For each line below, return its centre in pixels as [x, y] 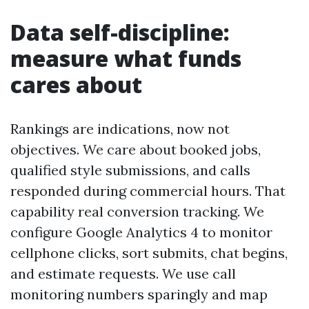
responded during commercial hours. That [148, 191]
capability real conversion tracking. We [137, 211]
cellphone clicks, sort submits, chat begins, [149, 253]
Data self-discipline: [120, 32]
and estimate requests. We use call [123, 273]
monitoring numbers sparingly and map [139, 294]
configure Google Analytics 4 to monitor [141, 232]
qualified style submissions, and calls [130, 170]
